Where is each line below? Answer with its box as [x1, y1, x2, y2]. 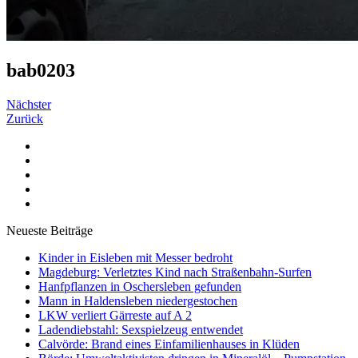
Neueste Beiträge [6, 223, 93, 237]
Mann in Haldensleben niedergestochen [38, 293, 237, 308]
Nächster [6, 97, 51, 111]
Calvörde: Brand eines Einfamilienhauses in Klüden [38, 336, 300, 351]
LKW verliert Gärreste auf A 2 [38, 308, 192, 322]
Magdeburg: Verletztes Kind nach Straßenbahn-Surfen [38, 265, 312, 279]
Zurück [6, 111, 43, 125]
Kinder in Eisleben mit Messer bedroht [38, 250, 233, 265]
